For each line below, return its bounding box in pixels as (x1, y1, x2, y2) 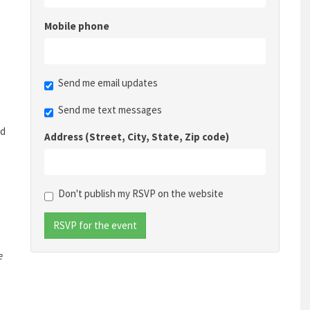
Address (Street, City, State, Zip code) (44, 130, 229, 143)
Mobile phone (44, 19, 109, 33)
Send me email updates (58, 76, 158, 89)
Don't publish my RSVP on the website (58, 187, 224, 200)
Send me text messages (58, 103, 162, 116)
